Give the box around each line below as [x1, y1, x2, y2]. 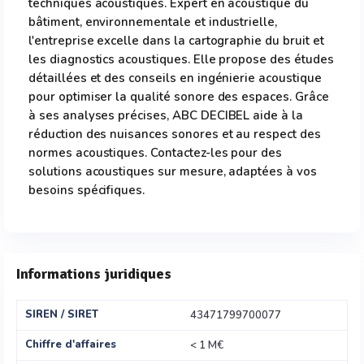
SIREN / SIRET [25, 307, 98, 322]
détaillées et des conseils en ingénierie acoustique [28, 70, 322, 86]
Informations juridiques [16, 265, 171, 283]
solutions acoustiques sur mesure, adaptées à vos [28, 163, 317, 180]
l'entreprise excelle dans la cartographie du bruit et [28, 32, 324, 49]
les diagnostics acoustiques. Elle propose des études [28, 51, 334, 67]
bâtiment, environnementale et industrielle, [28, 14, 278, 30]
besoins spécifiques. [28, 182, 145, 198]
